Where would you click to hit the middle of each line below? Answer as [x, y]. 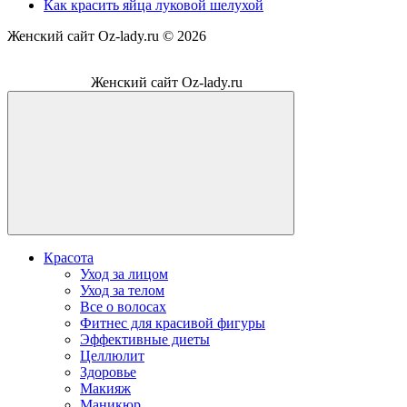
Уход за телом [122, 290]
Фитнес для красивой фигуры [173, 323]
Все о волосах [123, 306]
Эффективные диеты [145, 339]
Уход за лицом [124, 273]
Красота [69, 257]
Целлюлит [112, 355]
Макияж [105, 388]
